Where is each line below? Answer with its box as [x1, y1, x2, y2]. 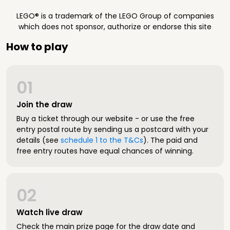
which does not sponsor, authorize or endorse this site [18, 22, 212, 32]
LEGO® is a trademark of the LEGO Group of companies [16, 11, 214, 21]
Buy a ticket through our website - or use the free [16, 113, 195, 124]
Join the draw [16, 99, 72, 110]
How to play [6, 40, 68, 54]
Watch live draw [16, 207, 83, 218]
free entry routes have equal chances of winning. [16, 146, 194, 156]
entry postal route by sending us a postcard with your [16, 124, 208, 135]
